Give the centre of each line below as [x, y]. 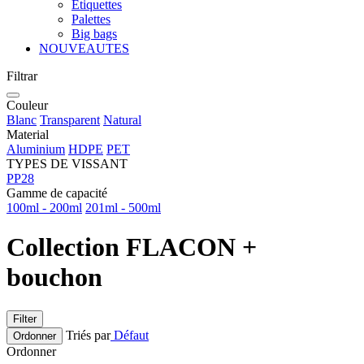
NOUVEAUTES [84, 48]
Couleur [27, 105]
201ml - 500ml [123, 208]
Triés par [88, 335]
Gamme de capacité [57, 193]
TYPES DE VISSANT [67, 164]
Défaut [130, 335]
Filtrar [22, 76]
